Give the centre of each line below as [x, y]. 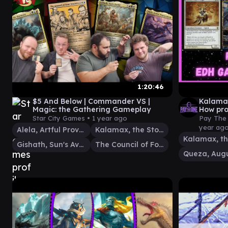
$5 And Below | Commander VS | [91, 101]
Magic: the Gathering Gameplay [92, 109]
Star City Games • [62, 118]
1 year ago [110, 118]
